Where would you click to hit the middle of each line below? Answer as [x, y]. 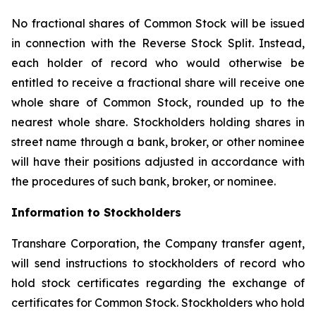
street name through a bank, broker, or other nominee [158, 142]
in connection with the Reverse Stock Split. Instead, [158, 43]
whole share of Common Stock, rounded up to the [158, 102]
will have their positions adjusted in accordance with [158, 162]
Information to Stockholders [96, 212]
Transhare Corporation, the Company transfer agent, [158, 243]
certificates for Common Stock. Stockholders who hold [158, 303]
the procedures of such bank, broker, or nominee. [144, 181]
